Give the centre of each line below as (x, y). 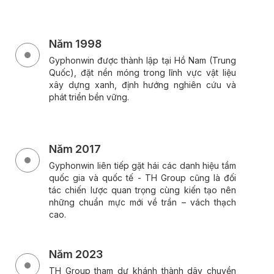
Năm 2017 (75, 149)
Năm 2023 (76, 254)
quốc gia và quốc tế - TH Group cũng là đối (143, 177)
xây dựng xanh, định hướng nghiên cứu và (143, 84)
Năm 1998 (75, 43)
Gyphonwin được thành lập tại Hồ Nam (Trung (143, 60)
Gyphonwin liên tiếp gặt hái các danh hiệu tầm (143, 165)
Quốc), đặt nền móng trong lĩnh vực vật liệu (143, 72)
